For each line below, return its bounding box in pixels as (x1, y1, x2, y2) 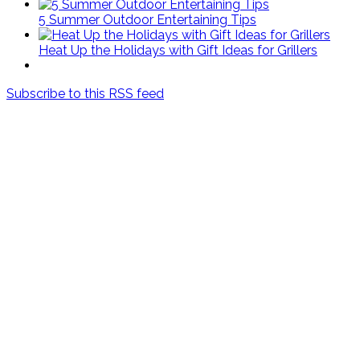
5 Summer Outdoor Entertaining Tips (39, 11, 256, 27)
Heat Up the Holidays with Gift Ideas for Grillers (39, 42, 317, 58)
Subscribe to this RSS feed (6, 85, 164, 101)
